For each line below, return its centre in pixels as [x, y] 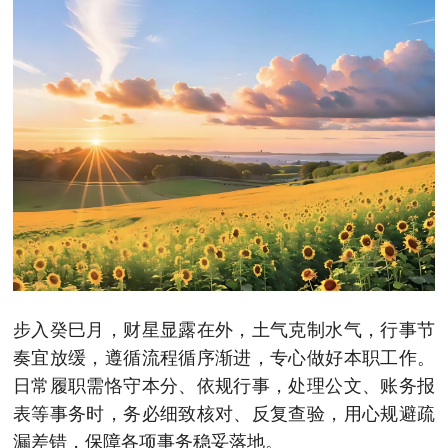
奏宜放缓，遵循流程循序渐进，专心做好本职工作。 [224, 357]
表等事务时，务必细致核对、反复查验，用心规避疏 [224, 413]
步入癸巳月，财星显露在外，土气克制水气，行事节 [224, 329]
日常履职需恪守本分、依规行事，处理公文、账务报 [224, 385]
